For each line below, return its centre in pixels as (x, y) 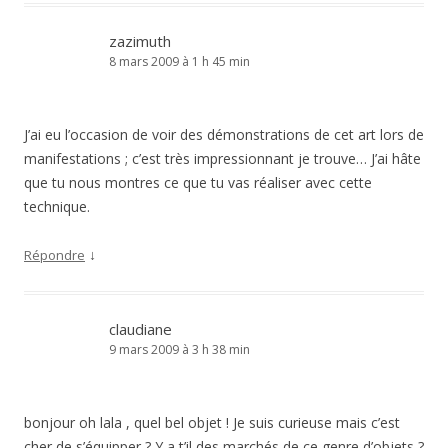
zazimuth (140, 41)
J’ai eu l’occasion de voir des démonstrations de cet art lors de (224, 134)
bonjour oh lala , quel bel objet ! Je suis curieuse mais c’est (212, 422)
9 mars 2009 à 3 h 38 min (179, 349)
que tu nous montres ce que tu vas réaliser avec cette (198, 182)
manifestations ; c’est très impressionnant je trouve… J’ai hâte (222, 158)
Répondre (54, 255)
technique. (57, 206)
